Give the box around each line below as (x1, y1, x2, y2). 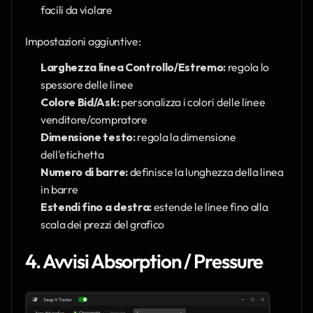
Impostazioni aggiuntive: (25, 34, 141, 49)
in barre (41, 182, 78, 197)
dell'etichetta (41, 147, 104, 162)
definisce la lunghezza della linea (127, 165, 284, 180)
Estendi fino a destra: (41, 200, 152, 214)
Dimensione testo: (41, 130, 136, 145)
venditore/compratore (41, 112, 147, 127)
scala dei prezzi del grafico (41, 217, 165, 232)
